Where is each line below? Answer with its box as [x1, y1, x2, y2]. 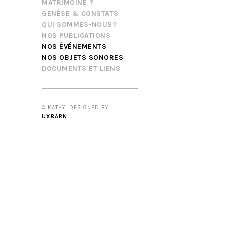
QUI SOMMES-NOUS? [42, 20, 117, 29]
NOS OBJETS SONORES [42, 53, 123, 62]
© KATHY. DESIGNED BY [42, 104, 109, 111]
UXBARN [42, 113, 67, 120]
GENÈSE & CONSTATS [42, 9, 119, 18]
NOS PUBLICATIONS [42, 31, 110, 40]
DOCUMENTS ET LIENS [42, 64, 120, 73]
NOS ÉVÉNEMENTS [42, 42, 106, 51]
